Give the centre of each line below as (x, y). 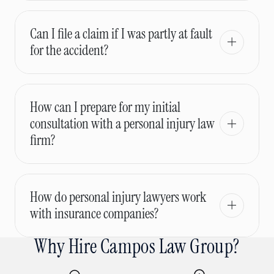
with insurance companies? (94, 213)
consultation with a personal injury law (122, 123)
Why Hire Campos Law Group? (137, 246)
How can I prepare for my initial (105, 107)
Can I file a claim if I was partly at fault (121, 33)
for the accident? (69, 50)
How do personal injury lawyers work (118, 197)
